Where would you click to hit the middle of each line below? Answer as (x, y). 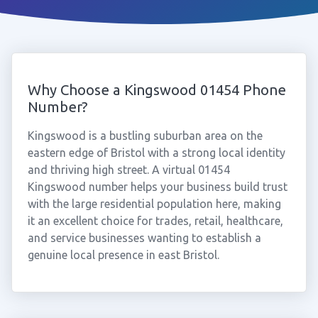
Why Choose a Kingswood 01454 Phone (157, 90)
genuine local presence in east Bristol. (123, 255)
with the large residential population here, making (154, 204)
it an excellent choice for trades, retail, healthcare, (155, 221)
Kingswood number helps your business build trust (157, 187)
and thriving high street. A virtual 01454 (128, 170)
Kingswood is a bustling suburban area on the (145, 136)
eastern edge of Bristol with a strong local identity (156, 153)
